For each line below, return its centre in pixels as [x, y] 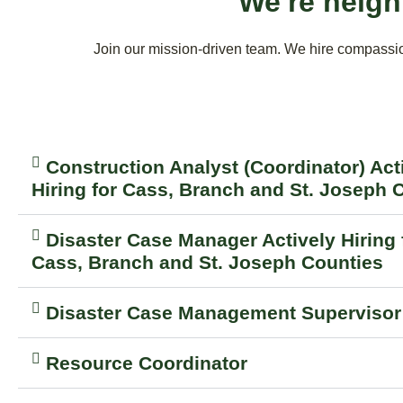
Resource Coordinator [147, 363]
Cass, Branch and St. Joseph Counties [207, 262]
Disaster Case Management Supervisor [224, 313]
